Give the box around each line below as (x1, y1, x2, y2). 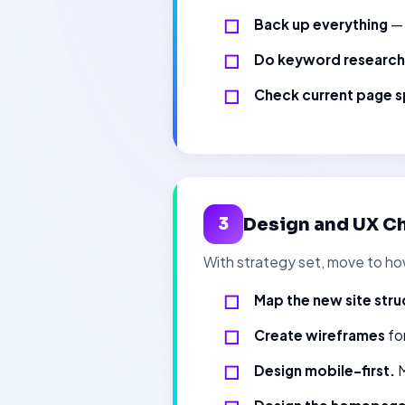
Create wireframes (254, 326, 385, 344)
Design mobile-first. (254, 362, 395, 379)
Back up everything (254, 15, 388, 33)
